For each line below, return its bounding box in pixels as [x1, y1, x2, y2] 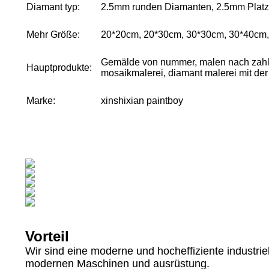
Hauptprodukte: [26, 62, 92, 73]
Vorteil [25, 228, 69, 244]
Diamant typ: [26, 2, 80, 12]
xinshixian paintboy [101, 95, 183, 106]
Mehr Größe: [26, 29, 80, 40]
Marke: [26, 95, 55, 106]
